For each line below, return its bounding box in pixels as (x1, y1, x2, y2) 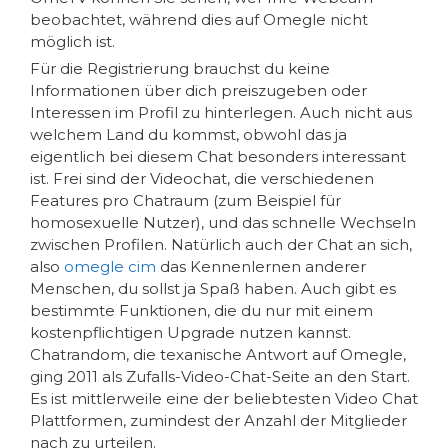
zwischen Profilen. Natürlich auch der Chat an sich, (30, 234, 412, 254)
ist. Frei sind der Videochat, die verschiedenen (30, 168, 374, 188)
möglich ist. (30, 31, 115, 51)
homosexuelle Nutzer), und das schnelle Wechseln (30, 212, 416, 232)
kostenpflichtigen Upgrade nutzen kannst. (30, 322, 351, 342)
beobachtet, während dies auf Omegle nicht (30, 9, 368, 29)
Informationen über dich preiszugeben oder (30, 80, 367, 100)
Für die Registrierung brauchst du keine (30, 58, 330, 78)
